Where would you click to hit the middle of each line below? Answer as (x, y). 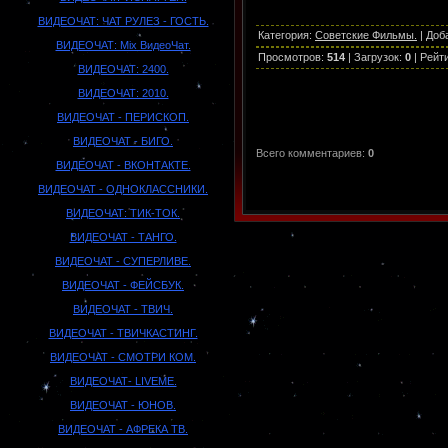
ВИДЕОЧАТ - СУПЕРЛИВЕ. (123, 260)
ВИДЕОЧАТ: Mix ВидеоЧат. (123, 44)
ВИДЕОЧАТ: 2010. (123, 92)
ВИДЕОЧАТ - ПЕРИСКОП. (123, 116)
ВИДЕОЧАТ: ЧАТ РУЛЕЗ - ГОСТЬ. (123, 20)
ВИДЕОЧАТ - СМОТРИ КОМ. (123, 356)
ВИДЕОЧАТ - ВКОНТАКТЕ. (123, 164)
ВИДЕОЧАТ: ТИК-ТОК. (123, 212)
